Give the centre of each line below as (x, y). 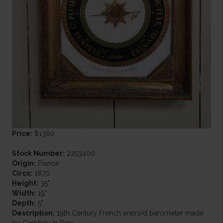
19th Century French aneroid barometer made (129, 213)
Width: (24, 193)
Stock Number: (38, 153)
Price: (22, 133)
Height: (25, 183)
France (47, 163)
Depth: (24, 203)
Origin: (24, 163)
